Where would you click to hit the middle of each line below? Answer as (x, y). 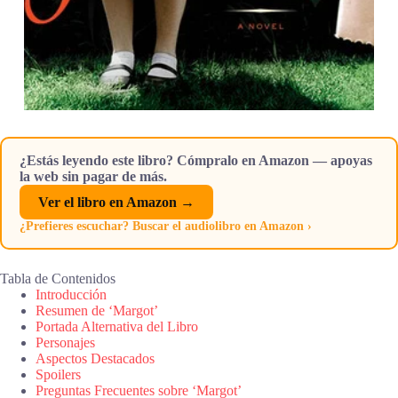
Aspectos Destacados (95, 359)
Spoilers (58, 375)
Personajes (65, 343)
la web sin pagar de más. (93, 177)
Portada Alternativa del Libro (117, 327)
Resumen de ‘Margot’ (97, 311)
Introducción (71, 295)
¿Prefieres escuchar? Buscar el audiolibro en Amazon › (166, 227)
